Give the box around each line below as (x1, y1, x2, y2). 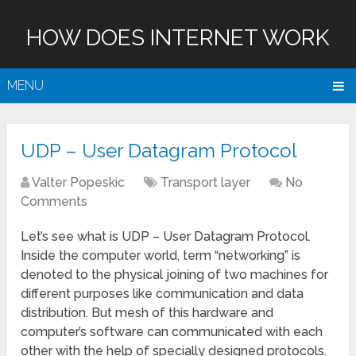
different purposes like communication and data (21, 286, 304, 302)
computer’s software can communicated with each (21, 324, 323, 340)
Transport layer (161, 175, 251, 191)
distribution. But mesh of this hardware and (21, 305, 274, 321)
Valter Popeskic (32, 175, 126, 191)
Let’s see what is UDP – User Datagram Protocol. (21, 229, 311, 245)
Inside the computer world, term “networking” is (21, 248, 301, 264)
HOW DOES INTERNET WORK (26, 25, 330, 51)
